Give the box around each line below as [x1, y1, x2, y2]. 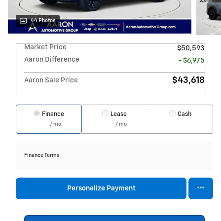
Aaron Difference [24, 56, 79, 63]
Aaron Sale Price [24, 76, 78, 84]
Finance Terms [24, 152, 59, 158]
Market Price [24, 43, 67, 51]
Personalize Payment [67, 184, 136, 192]
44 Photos [31, 18, 56, 23]
